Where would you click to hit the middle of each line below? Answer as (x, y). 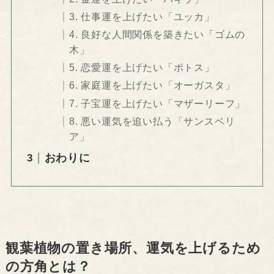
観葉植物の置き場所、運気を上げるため (133, 248)
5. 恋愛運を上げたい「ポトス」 (142, 68)
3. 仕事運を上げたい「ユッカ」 (142, 17)
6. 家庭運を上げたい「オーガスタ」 (152, 85)
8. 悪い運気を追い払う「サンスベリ (152, 121)
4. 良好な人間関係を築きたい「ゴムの (157, 35)
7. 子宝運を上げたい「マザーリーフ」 (157, 103)
